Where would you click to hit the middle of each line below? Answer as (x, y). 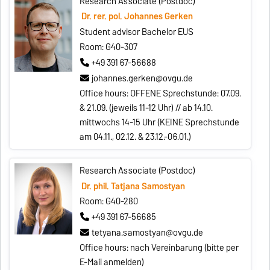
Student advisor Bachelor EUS (137, 32)
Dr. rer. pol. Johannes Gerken (137, 17)
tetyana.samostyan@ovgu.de (148, 232)
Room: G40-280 (109, 202)
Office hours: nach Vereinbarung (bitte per (159, 248)
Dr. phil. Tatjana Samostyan (133, 186)
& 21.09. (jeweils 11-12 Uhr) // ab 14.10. (146, 108)
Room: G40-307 (109, 47)
